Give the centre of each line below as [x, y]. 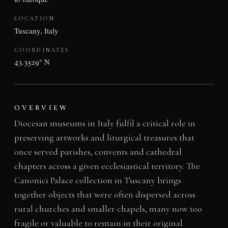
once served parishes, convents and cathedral [98, 152]
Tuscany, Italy [36, 30]
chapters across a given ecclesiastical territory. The [107, 166]
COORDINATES [42, 50]
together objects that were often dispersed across [105, 195]
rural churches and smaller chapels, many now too [108, 209]
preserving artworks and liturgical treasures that [104, 138]
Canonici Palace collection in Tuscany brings [97, 180]
